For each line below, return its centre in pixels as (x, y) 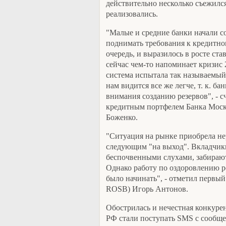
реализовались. (132, 14)
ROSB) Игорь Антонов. (147, 189)
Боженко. (122, 117)
